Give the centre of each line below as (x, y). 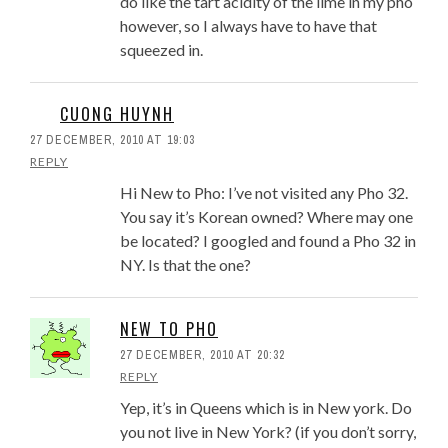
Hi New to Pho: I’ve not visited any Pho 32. (264, 193)
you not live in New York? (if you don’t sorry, (268, 432)
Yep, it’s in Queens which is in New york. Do (266, 408)
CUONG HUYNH (117, 114)
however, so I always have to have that (248, 26)
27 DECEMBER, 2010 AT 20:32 (202, 355)
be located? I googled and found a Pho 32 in (268, 241)
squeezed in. (161, 50)
